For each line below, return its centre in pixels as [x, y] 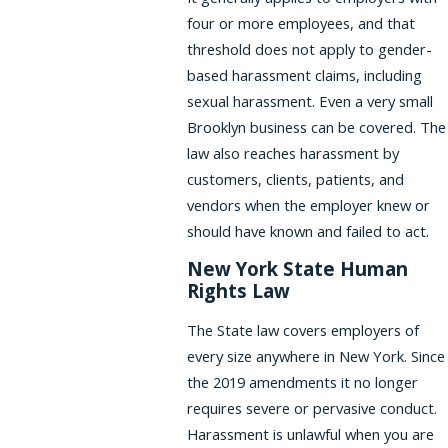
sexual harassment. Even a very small [310, 100]
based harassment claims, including [305, 74]
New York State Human [298, 269]
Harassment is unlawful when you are [311, 434]
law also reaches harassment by [293, 152]
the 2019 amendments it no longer [303, 382]
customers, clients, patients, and [296, 178]
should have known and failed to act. [308, 230]
